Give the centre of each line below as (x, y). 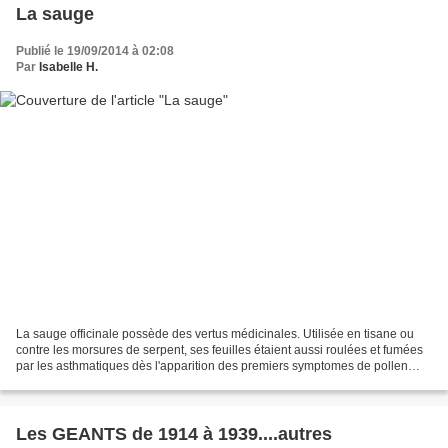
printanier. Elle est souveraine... (101, 382)
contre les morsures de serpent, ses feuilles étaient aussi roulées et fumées (219, 350)
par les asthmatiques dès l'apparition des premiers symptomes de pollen (212, 366)
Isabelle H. (68, 66)
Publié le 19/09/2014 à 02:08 (95, 50)
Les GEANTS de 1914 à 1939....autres (174, 434)
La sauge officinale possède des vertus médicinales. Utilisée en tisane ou (215, 334)
